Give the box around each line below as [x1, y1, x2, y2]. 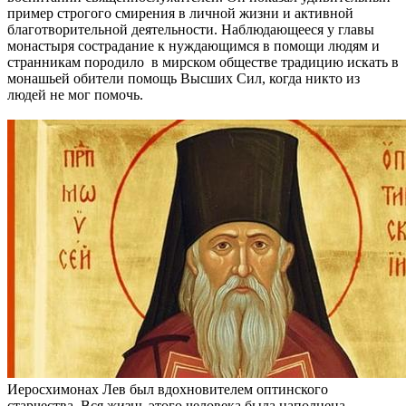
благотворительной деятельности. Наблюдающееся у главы [7, 21, 374, 37]
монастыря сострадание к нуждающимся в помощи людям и [7, 37, 380, 53]
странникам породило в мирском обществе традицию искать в [7, 53, 399, 70]
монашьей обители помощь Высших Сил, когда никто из [7, 70, 360, 86]
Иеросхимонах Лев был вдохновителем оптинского [7, 381, 328, 397]
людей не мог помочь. [7, 86, 143, 102]
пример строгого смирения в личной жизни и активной [7, 5, 353, 21]
